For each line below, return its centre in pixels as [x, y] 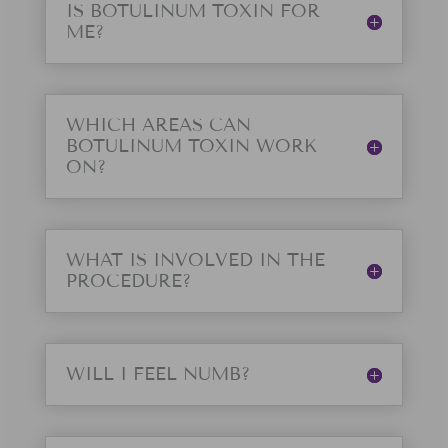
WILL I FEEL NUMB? [157, 374]
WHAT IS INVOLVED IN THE [195, 260]
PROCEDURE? [128, 281]
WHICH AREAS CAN [158, 125]
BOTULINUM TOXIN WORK [191, 146]
